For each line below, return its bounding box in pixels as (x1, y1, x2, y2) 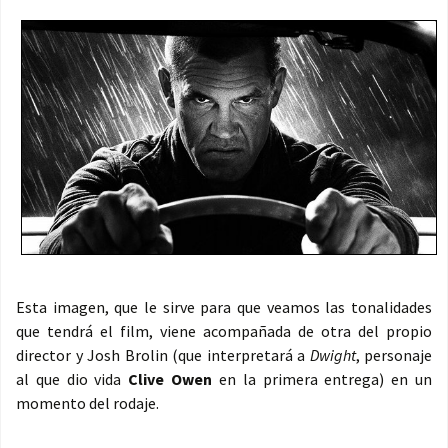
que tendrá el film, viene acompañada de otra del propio (16, 321, 432, 342)
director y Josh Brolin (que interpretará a (16, 345, 310, 366)
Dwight (309, 345, 356, 366)
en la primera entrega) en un (212, 369, 433, 390)
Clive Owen (128, 369, 213, 390)
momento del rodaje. (16, 393, 159, 414)
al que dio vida (16, 369, 129, 390)
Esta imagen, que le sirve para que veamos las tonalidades (16, 297, 432, 318)
